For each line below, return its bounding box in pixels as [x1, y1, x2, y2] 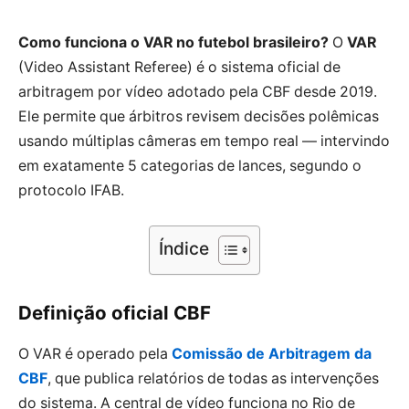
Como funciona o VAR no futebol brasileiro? [18, 34, 329, 51]
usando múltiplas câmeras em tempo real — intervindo [18, 132, 390, 150]
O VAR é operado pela [18, 344, 172, 362]
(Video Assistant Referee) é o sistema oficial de [18, 58, 341, 76]
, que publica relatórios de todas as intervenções [47, 369, 379, 387]
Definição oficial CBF [18, 301, 211, 325]
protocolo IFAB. [18, 182, 124, 199]
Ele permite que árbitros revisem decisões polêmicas [18, 108, 379, 125]
